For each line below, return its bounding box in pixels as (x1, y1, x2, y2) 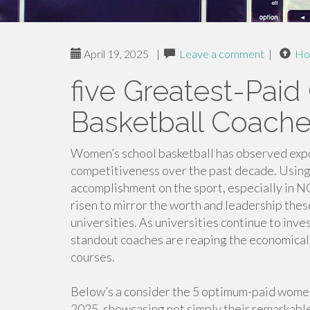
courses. (71, 249, 115, 264)
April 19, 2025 (82, 47, 149, 60)
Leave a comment (179, 47, 264, 60)
